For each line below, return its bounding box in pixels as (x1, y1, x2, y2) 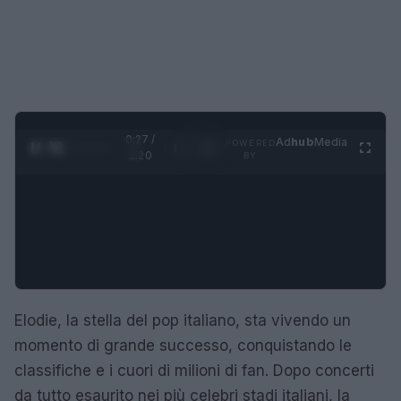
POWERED (226, 137, 276, 148)
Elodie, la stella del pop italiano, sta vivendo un (14, 311, 351, 329)
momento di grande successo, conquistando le (14, 336, 352, 354)
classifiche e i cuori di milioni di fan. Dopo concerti (14, 361, 374, 380)
